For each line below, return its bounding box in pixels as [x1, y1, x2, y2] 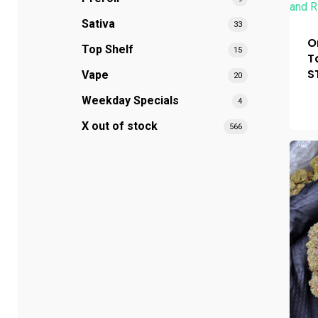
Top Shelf [82, 43, 133, 56]
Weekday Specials [82, 94, 179, 107]
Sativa [82, 17, 115, 31]
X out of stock [82, 119, 158, 133]
